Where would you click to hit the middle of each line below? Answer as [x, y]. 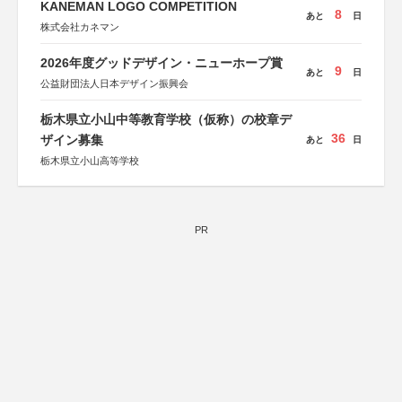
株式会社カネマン [80, 27]
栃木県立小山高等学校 [90, 161]
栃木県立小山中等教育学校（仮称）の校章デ [166, 119]
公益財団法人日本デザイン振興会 [114, 83]
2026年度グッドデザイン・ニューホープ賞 [162, 63]
